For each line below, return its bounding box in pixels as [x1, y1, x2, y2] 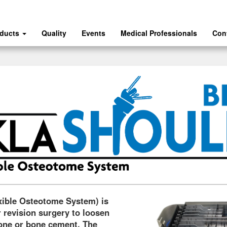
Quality [42, 28, 66, 38]
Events [82, 28, 105, 38]
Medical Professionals [121, 28, 197, 38]
